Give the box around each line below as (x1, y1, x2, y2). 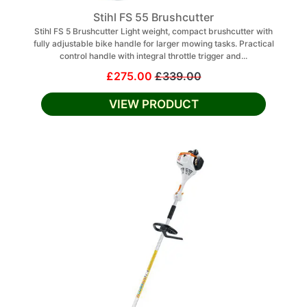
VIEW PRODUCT (108, 97, 199, 111)
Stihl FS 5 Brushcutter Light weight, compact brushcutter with (34, 26, 273, 36)
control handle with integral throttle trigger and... (60, 51, 247, 61)
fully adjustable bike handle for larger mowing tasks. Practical (33, 38, 274, 49)
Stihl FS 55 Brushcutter (93, 10, 214, 24)
